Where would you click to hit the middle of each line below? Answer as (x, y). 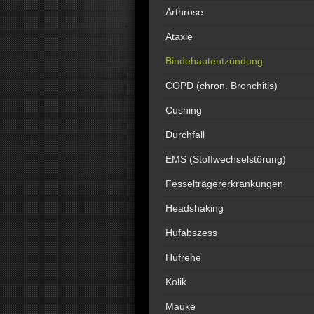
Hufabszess (191, 233)
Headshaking (194, 208)
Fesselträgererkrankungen (224, 184)
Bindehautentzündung (214, 61)
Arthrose (184, 12)
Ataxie (179, 36)
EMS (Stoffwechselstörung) (226, 159)
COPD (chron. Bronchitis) (221, 86)
